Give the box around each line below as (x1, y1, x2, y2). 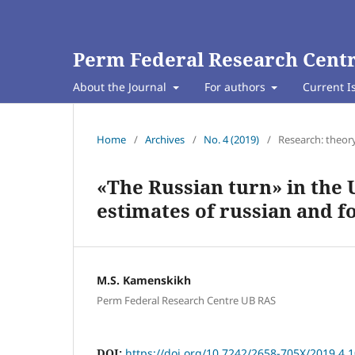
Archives (145, 132, 185, 147)
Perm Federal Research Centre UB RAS (97, 293, 276, 308)
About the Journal (73, 78, 170, 94)
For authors (204, 78, 269, 94)
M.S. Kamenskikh (97, 272, 191, 288)
